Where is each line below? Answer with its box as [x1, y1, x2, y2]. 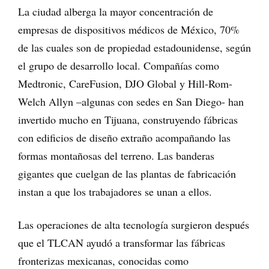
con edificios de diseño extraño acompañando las [18, 130, 231, 145]
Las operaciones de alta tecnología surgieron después [18, 217, 249, 232]
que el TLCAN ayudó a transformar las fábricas [18, 235, 225, 250]
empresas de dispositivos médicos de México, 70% [18, 22, 240, 37]
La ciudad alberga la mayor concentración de [18, 4, 213, 19]
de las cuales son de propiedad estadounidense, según [18, 40, 251, 55]
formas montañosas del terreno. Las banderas [18, 148, 214, 163]
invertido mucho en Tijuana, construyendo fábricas [18, 112, 238, 127]
